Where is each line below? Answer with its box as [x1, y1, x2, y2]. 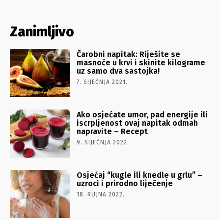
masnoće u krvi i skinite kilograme [77, 57, 206, 67]
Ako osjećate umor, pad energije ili [77, 110, 208, 119]
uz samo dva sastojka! [77, 66, 160, 76]
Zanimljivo [10, 23, 74, 40]
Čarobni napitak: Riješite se [77, 49, 181, 59]
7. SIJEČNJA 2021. [77, 78, 128, 85]
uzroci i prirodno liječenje [77, 178, 173, 188]
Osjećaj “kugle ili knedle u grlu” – [77, 170, 203, 180]
